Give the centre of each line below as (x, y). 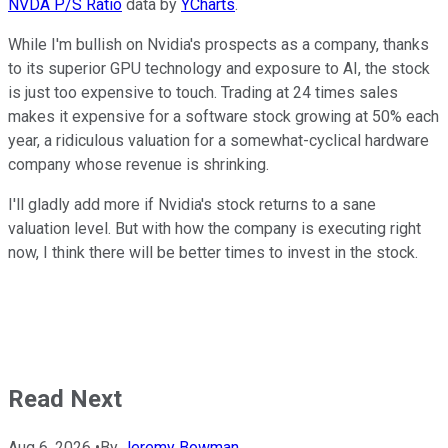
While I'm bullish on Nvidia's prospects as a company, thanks (218, 44)
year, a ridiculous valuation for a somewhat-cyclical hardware (218, 140)
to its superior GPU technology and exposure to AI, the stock (219, 68)
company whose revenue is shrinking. (138, 164)
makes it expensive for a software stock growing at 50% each (223, 116)
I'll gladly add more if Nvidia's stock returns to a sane (192, 204)
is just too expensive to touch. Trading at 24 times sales (203, 92)
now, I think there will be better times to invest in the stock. (213, 252)
